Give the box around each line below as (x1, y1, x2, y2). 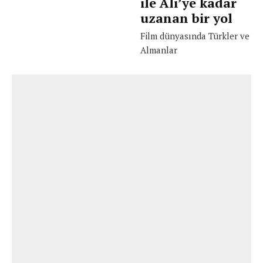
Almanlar (140, 43, 177, 56)
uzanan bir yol (140, 9, 232, 26)
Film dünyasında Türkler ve (140, 29, 249, 42)
